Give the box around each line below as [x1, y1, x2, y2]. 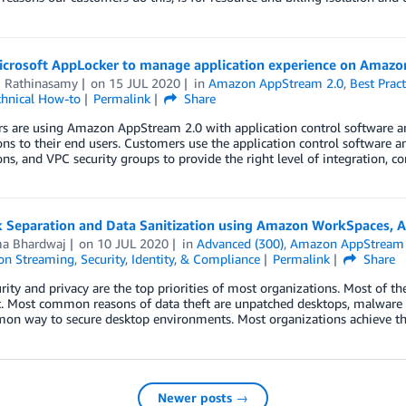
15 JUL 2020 [109, 74, 181, 91]
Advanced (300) [197, 236, 285, 252]
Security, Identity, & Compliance [80, 251, 260, 267]
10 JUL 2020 [97, 236, 169, 252]
